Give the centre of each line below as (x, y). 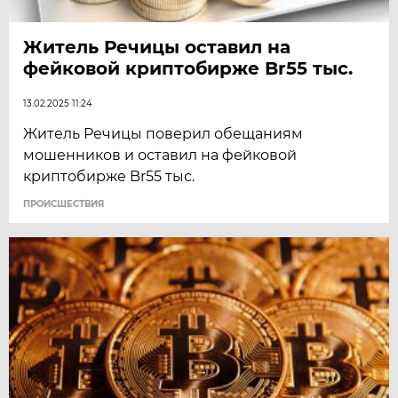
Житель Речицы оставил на (157, 48)
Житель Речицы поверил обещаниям (163, 134)
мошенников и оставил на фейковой (160, 155)
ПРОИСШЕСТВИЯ (64, 204)
